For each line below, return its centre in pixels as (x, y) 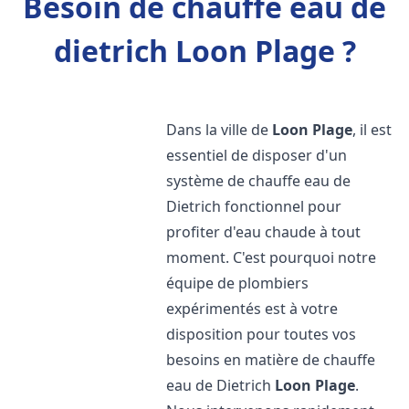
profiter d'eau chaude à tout (264, 232)
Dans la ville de (220, 130)
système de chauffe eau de (259, 181)
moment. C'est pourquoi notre (272, 257)
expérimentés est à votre (252, 309)
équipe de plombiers (238, 283)
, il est (372, 130)
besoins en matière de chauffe (271, 360)
